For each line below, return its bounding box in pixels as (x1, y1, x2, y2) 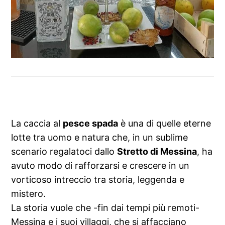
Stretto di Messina (117, 146, 197, 157)
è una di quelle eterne (118, 118, 211, 129)
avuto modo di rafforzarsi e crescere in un (11, 160, 190, 171)
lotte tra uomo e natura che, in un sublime (11, 132, 188, 143)
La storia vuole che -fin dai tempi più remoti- (11, 202, 200, 213)
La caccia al (11, 118, 63, 129)
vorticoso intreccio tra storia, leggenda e (11, 174, 185, 185)
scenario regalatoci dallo (11, 146, 118, 157)
